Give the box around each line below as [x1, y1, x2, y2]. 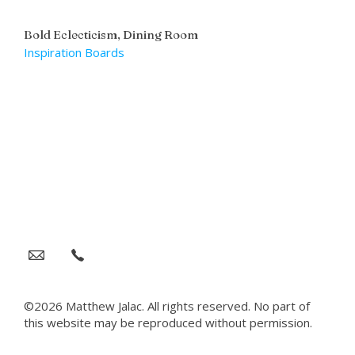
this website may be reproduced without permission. [24, 315, 312, 330]
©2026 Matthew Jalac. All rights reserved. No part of [24, 298, 310, 314]
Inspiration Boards [24, 44, 124, 61]
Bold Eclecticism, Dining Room [24, 27, 198, 43]
